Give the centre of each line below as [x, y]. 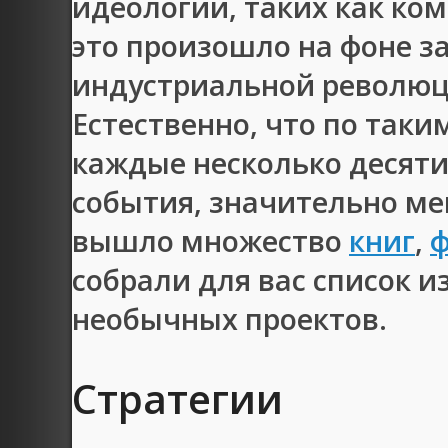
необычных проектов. [229, 318]
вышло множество [210, 240]
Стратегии [177, 398]
